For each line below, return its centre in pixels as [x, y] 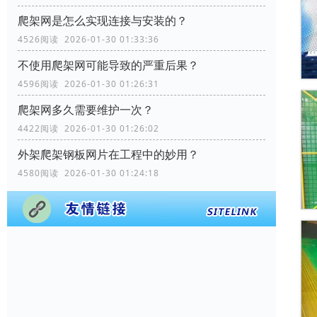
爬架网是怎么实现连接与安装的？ [103, 21]
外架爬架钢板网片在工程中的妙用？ [108, 155]
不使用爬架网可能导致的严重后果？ [108, 65]
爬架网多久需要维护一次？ [86, 110]
